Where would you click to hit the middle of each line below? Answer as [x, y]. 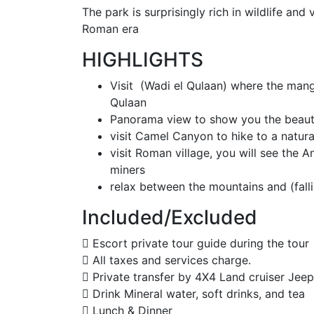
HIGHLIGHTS [143, 59]
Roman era [110, 28]
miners [128, 169]
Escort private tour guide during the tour [199, 243]
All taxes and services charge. [170, 260]
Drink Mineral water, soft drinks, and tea [197, 293]
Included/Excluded [170, 217]
